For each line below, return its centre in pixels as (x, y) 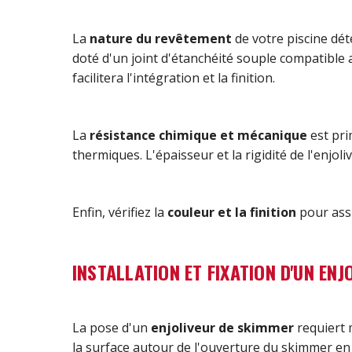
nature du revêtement (161, 38)
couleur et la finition (232, 212)
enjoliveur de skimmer (222, 327)
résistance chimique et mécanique (198, 135)
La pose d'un (112, 327)
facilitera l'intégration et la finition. (174, 77)
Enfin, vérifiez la (120, 212)
